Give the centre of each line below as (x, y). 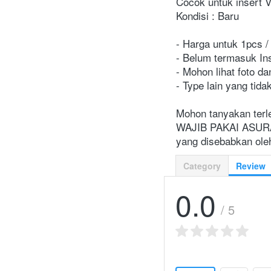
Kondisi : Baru (207, 16)
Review (251, 166)
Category (202, 166)
